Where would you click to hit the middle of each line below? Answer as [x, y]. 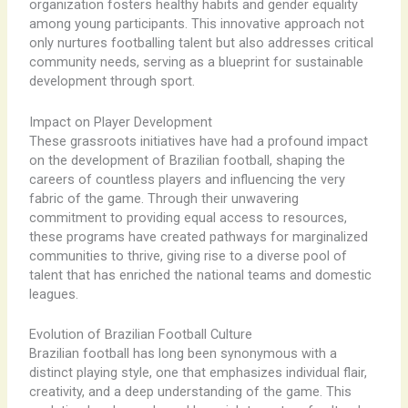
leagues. [53, 294]
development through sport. [112, 82]
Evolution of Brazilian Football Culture [140, 334]
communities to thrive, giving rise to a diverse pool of [188, 255]
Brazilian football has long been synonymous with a [183, 353]
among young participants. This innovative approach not [196, 24]
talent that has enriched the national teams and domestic [200, 275]
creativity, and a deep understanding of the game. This [190, 391]
